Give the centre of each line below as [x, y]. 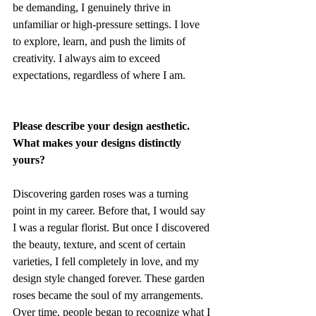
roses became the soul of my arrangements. [109, 296]
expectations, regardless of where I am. [99, 75]
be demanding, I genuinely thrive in [93, 8]
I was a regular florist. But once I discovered [113, 228]
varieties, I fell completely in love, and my [107, 262]
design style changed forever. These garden [110, 279]
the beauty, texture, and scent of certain [101, 245]
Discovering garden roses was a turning [102, 194]
